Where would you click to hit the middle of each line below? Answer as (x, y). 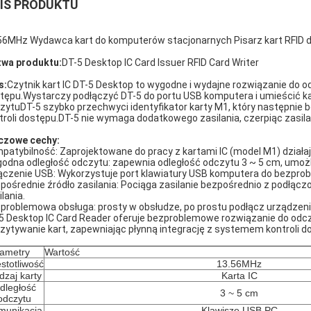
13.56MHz (239, 264)
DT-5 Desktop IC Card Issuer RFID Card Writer (160, 62)
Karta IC (239, 276)
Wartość (62, 252)
